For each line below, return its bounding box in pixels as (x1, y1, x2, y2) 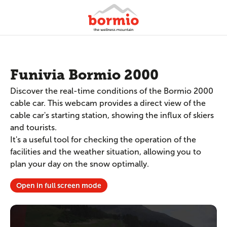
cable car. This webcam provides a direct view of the (10, 99, 206, 107)
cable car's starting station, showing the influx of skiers (10, 111, 214, 120)
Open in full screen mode (16, 181, 101, 190)
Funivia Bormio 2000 (10, 67, 159, 83)
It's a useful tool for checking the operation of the (10, 135, 196, 144)
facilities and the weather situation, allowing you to (10, 147, 201, 156)
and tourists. (10, 123, 57, 132)
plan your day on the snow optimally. (10, 160, 149, 168)
